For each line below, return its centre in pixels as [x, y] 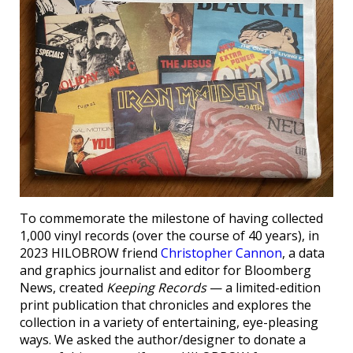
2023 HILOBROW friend [90, 253]
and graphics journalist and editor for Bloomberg [165, 270]
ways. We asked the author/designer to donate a [163, 339]
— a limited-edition [264, 287]
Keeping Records [156, 287]
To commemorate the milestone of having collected [171, 218]
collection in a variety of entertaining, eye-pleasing [169, 322]
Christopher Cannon [221, 253]
